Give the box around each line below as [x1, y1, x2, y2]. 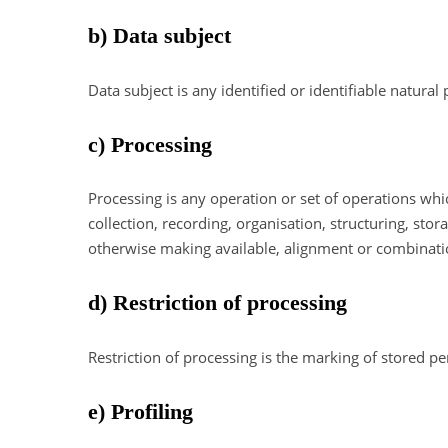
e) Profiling [88, 398, 193, 424]
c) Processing [88, 131, 212, 157]
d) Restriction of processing [88, 290, 347, 316]
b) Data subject [88, 23, 231, 49]
